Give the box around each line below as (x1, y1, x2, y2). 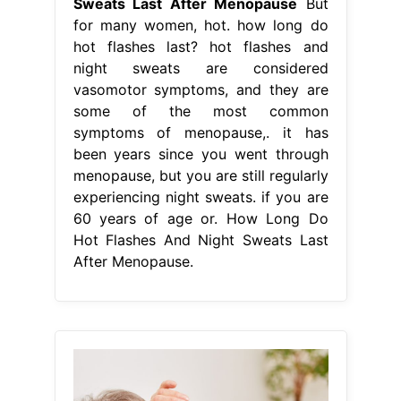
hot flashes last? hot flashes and (73, 37, 328, 55)
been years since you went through (73, 144, 328, 163)
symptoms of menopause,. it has (73, 123, 328, 141)
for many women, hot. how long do (73, 15, 328, 34)
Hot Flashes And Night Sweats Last (73, 230, 328, 249)
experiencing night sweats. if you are (73, 187, 328, 206)
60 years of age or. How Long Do (73, 209, 328, 227)
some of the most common (73, 101, 328, 120)
